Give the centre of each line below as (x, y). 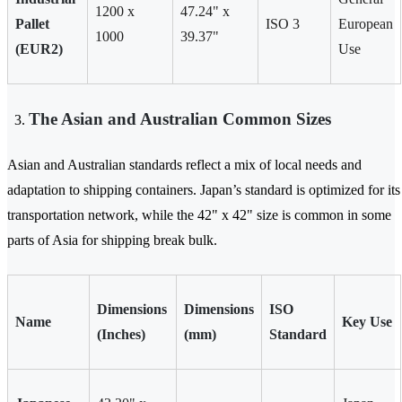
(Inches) (121, 335)
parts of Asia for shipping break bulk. (112, 240)
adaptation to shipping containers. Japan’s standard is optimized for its (204, 190)
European (366, 24)
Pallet (32, 24)
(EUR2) (39, 49)
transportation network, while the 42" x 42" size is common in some (199, 215)
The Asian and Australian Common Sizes (180, 119)
